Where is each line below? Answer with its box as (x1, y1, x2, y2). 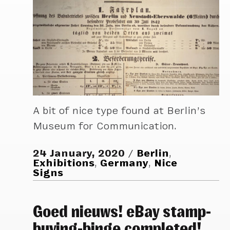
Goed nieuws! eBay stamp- (33, 201, 212, 221)
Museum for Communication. (33, 120, 177, 131)
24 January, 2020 (33, 148, 125, 159)
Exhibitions (33, 158, 95, 169)
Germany (100, 158, 149, 169)
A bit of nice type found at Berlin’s (33, 105, 206, 116)
